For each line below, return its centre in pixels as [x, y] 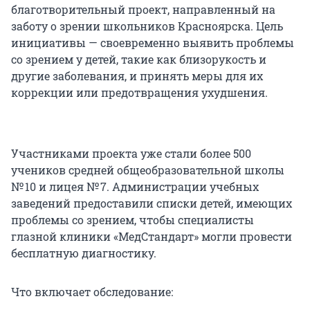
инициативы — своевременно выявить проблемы [153, 43]
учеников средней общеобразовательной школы [148, 170]
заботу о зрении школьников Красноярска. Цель [147, 26]
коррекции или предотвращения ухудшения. [139, 93]
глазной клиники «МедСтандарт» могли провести [152, 237]
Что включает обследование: [92, 292]
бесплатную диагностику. [84, 253]
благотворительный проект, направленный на [143, 10]
